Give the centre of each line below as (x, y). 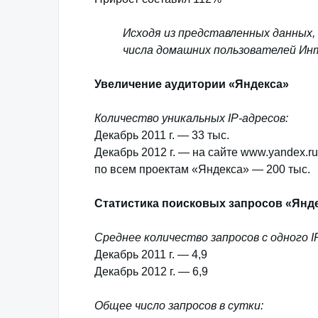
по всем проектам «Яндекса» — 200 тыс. (202, 169)
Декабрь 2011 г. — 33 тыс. (162, 135)
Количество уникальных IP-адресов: (191, 118)
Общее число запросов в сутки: (179, 306)
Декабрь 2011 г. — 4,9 (151, 254)
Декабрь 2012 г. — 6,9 (151, 272)
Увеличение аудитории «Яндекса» (192, 84)
